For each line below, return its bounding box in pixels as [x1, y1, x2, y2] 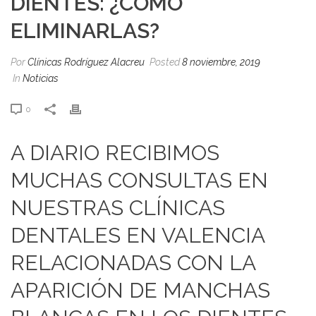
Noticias [23, 72, 59, 84]
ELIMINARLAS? [11, 18, 159, 43]
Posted [147, 56, 182, 68]
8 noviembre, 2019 [182, 56, 260, 68]
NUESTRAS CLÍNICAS [11, 195, 225, 220]
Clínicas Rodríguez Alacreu [28, 56, 145, 68]
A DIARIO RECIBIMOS [11, 140, 219, 165]
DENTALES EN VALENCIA [11, 222, 265, 248]
